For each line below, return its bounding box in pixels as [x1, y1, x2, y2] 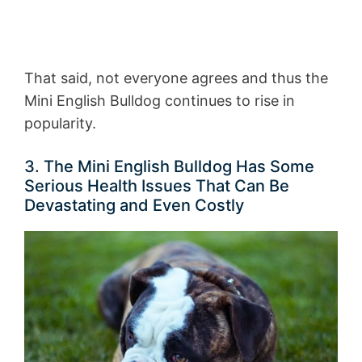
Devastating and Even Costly [24, 196, 244, 216]
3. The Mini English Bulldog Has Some [24, 157, 314, 177]
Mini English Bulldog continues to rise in [24, 92, 295, 110]
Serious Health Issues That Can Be [24, 176, 289, 196]
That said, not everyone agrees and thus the [24, 69, 328, 87]
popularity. [24, 115, 96, 133]
